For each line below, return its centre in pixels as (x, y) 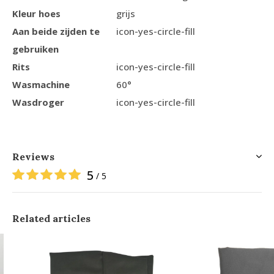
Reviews (33, 157)
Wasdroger (38, 102)
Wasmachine (41, 85)
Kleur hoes (36, 14)
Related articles (51, 219)
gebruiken (35, 49)
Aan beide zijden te (56, 31)
